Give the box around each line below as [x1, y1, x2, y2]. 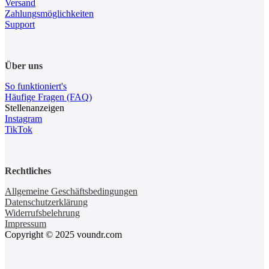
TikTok [5, 124, 32, 134]
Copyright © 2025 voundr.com [5, 229, 122, 240]
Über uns [5, 60, 43, 71]
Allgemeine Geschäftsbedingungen [5, 186, 138, 196]
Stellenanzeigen [5, 102, 64, 113]
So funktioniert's [5, 80, 67, 91]
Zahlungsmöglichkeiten [5, 8, 94, 19]
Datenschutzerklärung [5, 196, 88, 207]
